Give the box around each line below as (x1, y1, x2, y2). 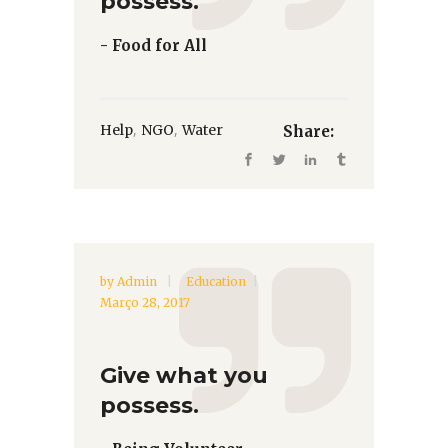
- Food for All (100, 36, 207, 56)
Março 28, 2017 (100, 294, 190, 310)
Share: (283, 121, 334, 141)
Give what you (100, 361, 268, 389)
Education (186, 273, 246, 289)
